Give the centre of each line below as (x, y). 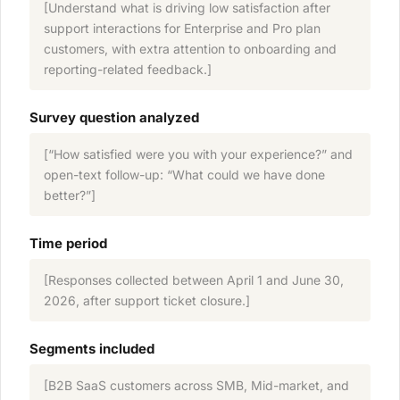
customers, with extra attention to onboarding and (190, 49)
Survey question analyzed (114, 118)
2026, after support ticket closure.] (147, 301)
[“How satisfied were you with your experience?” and (198, 154)
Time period (68, 244)
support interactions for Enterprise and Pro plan (182, 29)
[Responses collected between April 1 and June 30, (194, 280)
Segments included (92, 349)
